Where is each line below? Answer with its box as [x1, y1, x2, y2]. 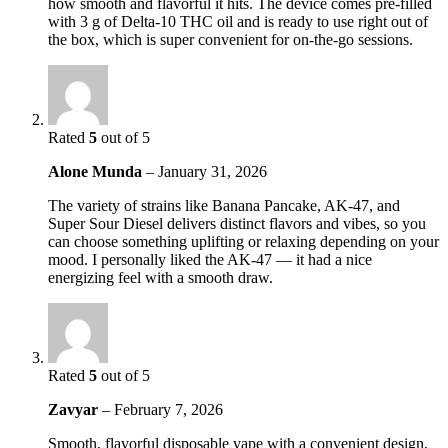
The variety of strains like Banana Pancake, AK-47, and [48, 197, 400, 215]
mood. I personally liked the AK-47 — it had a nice [48, 251, 372, 269]
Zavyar [48, 401, 102, 419]
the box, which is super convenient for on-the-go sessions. [48, 31, 413, 49]
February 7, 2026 [114, 401, 223, 419]
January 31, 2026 [158, 163, 267, 181]
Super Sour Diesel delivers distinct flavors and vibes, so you [48, 215, 426, 233]
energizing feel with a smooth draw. [48, 269, 273, 287]
